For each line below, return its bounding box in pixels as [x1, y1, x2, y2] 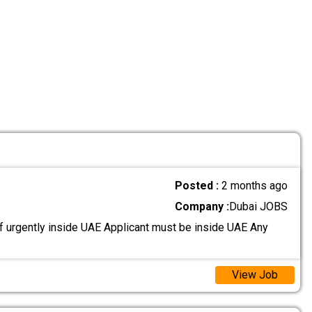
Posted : [175, 178, 222, 192]
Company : [175, 199, 230, 213]
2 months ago [221, 178, 288, 192]
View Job [231, 268, 278, 282]
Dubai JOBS [229, 199, 288, 213]
